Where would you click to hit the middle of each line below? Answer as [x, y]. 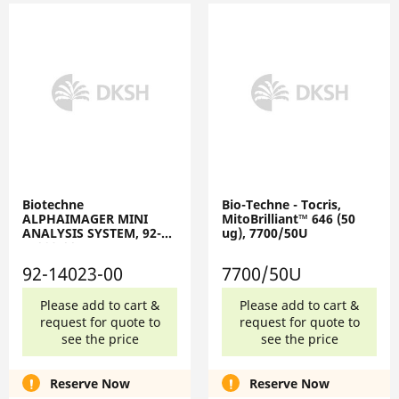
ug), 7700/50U [265, 232]
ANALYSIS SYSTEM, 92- [92, 232]
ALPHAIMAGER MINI [85, 218]
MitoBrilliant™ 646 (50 [289, 218]
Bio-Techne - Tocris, [281, 204]
